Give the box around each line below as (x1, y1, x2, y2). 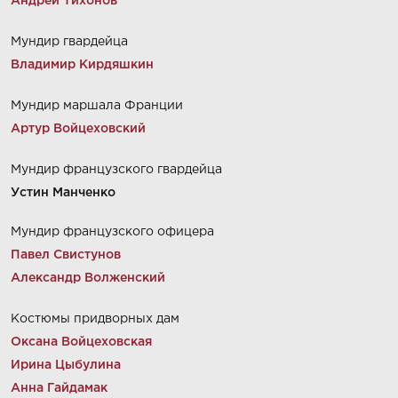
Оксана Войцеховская (11, 337, 152, 347)
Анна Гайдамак (11, 383, 107, 394)
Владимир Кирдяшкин (11, 60, 154, 70)
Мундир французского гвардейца (11, 164, 222, 175)
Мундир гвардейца (11, 36, 128, 47)
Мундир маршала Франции (11, 100, 183, 111)
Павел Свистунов (11, 250, 121, 260)
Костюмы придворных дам (11, 314, 179, 324)
